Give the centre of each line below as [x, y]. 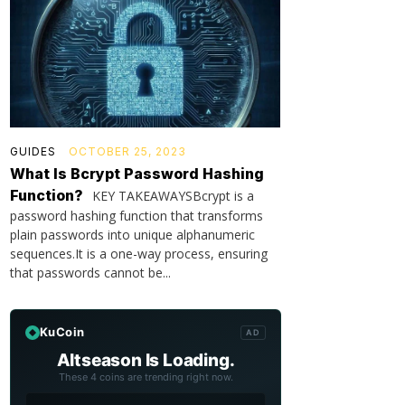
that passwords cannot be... [90, 273]
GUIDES [33, 151]
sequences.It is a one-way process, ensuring [139, 254]
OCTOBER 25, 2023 [127, 151]
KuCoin [62, 332]
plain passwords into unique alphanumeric [132, 235]
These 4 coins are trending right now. [146, 377]
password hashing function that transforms [137, 216]
